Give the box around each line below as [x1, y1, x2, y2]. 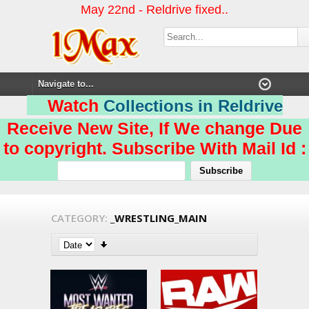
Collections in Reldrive [103, 97, 283, 115]
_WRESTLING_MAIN [110, 211, 207, 225]
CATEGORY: [51, 211, 108, 225]
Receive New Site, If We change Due [7, 119, 302, 138]
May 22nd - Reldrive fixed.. [81, 3, 228, 17]
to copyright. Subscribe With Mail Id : [3, 139, 306, 158]
